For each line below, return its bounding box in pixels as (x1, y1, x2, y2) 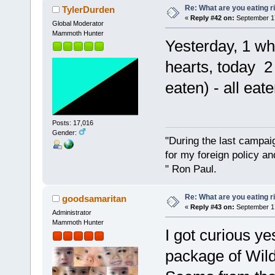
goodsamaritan (62, 193, 127, 204)
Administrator (52, 209, 91, 217)
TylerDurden (62, 4, 115, 15)
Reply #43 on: (190, 203, 234, 211)
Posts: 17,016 (52, 118, 93, 126)
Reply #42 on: (190, 14, 234, 22)
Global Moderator (52, 20, 104, 28)
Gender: (52, 128, 79, 136)
